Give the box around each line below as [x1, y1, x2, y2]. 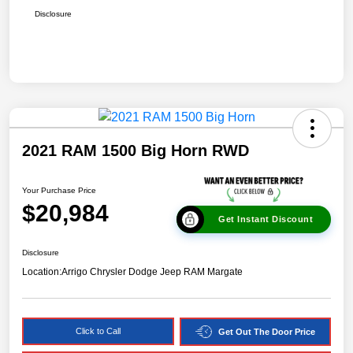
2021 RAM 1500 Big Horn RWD [22, 141, 249, 159]
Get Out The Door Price [217, 326, 315, 336]
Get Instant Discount [218, 214, 313, 225]
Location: [22, 266, 61, 278]
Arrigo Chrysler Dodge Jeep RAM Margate [61, 266, 243, 278]
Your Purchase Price [22, 185, 96, 195]
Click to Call [75, 326, 121, 336]
